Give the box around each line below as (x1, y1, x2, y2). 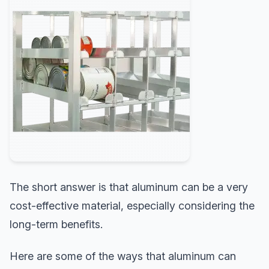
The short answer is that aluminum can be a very (10, 180, 248, 193)
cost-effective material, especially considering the (10, 199, 255, 212)
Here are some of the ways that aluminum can (10, 249, 236, 262)
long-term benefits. (10, 217, 103, 231)
